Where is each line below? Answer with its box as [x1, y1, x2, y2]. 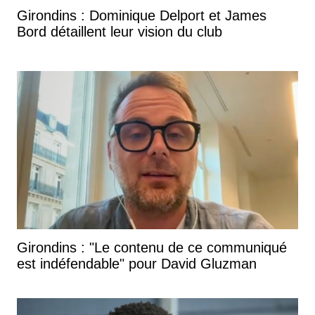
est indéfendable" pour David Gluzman [17, 255, 257, 271]
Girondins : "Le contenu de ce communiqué [17, 239, 287, 255]
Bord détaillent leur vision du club [17, 23, 222, 39]
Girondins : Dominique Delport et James [17, 7, 266, 23]
